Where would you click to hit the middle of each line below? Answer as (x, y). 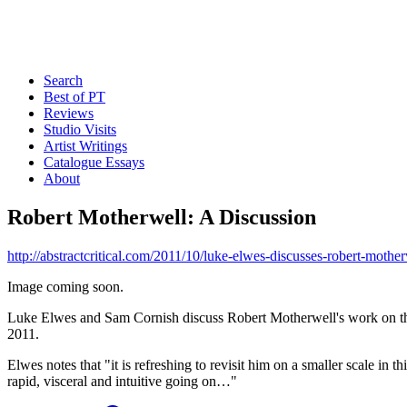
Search (63, 80)
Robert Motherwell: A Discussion (162, 217)
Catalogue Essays (94, 162)
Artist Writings (85, 146)
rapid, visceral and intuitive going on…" (122, 381)
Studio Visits (80, 129)
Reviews (69, 113)
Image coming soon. (65, 286)
